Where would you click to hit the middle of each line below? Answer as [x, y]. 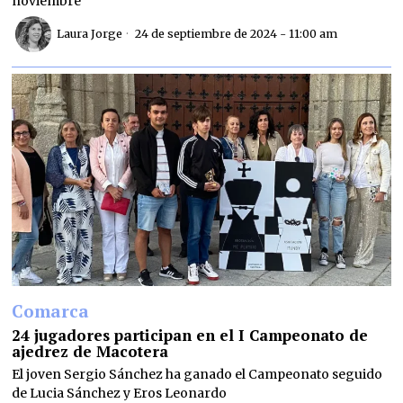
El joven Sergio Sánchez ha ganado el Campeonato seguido [197, 375]
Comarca [51, 311]
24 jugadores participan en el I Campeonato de [190, 336]
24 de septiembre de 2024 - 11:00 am [235, 34]
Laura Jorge [90, 34]
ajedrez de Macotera [90, 352]
